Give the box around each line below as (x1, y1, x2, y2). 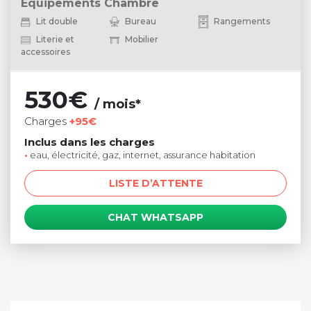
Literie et (34, 33, 74, 44)
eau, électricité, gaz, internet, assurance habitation (28, 149, 255, 160)
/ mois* (94, 96, 141, 112)
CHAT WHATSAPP (108, 210, 203, 224)
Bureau (123, 15, 157, 26)
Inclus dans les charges (24, 135, 155, 149)
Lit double (34, 15, 78, 26)
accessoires (21, 46, 70, 57)
